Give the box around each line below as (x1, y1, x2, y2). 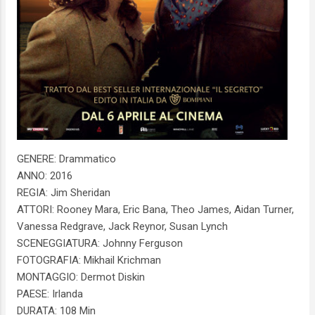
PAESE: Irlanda (17, 287, 83, 300)
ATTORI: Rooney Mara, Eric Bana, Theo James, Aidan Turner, (17, 202, 294, 216)
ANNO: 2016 (17, 169, 72, 182)
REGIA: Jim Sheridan (17, 186, 110, 199)
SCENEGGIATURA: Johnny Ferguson (17, 236, 183, 250)
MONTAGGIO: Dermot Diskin (17, 270, 145, 283)
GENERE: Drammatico (17, 152, 116, 165)
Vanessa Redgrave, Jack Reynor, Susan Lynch (17, 219, 228, 233)
